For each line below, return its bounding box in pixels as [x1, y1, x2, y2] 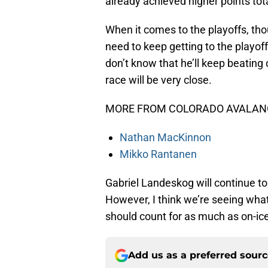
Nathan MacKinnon [120, 131, 211, 144]
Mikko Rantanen [120, 148, 197, 161]
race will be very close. [105, 74, 212, 87]
